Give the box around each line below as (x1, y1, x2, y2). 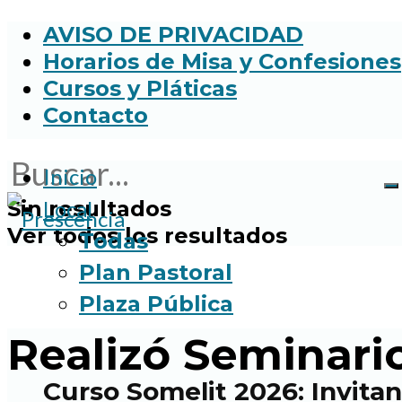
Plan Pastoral (79, 259, 232, 285)
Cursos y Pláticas (43, 75, 237, 101)
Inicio (43, 163, 97, 189)
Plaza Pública (79, 291, 233, 317)
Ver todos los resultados (7, 223, 287, 249)
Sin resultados (7, 196, 171, 222)
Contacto (43, 102, 148, 128)
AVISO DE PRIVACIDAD (43, 22, 303, 48)
